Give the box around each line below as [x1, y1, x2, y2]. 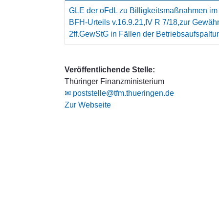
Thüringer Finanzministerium [65, 77, 164, 86]
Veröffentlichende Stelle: [65, 66, 155, 74]
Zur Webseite [65, 101, 111, 109]
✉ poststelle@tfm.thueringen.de [65, 89, 174, 97]
